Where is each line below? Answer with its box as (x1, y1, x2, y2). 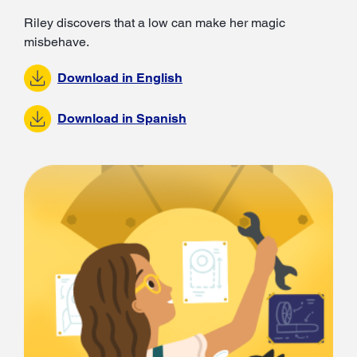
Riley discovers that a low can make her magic (24, 15, 285, 31)
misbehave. (24, 34, 89, 50)
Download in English (57, 70, 182, 86)
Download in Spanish (57, 111, 186, 127)
